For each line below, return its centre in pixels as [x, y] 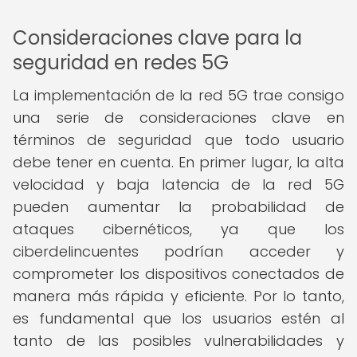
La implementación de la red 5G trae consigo [178, 95]
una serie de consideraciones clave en [178, 118]
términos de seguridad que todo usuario [178, 140]
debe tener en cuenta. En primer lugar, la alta [178, 162]
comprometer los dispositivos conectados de [178, 274]
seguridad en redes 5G [121, 63]
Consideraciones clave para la [157, 38]
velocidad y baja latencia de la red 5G [178, 184]
